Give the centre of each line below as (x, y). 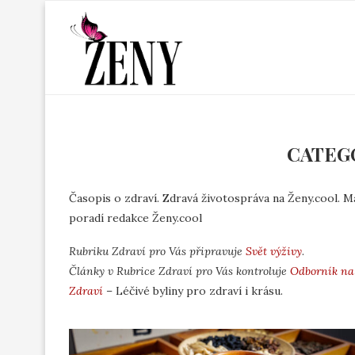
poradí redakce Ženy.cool (136, 218)
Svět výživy (274, 251)
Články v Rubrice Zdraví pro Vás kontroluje (179, 271)
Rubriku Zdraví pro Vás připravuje (157, 251)
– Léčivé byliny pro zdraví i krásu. (193, 291)
